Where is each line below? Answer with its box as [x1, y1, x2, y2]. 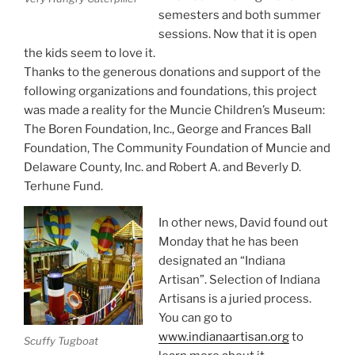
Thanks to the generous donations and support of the [24, 64, 321, 79]
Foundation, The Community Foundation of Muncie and [24, 140, 330, 155]
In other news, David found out [158, 216, 328, 231]
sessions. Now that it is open [158, 26, 317, 41]
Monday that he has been [158, 235, 299, 250]
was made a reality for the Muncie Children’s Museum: [24, 102, 325, 117]
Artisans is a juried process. [158, 292, 311, 307]
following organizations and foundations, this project [24, 83, 317, 98]
